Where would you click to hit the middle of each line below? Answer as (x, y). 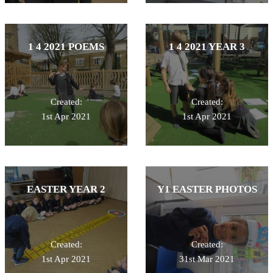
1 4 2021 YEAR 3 (207, 46)
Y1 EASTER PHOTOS (207, 189)
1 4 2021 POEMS (66, 46)
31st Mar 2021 (207, 259)
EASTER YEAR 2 (66, 189)
